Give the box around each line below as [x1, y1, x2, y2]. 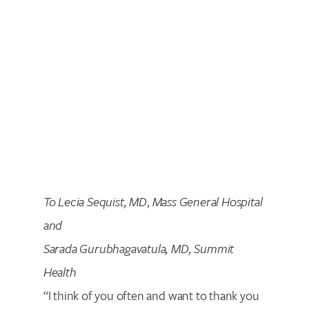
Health [43, 262, 77, 281]
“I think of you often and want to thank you [43, 286, 259, 304]
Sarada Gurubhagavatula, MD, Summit [43, 239, 235, 257]
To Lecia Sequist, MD [43, 192, 147, 210]
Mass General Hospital [152, 192, 263, 210]
